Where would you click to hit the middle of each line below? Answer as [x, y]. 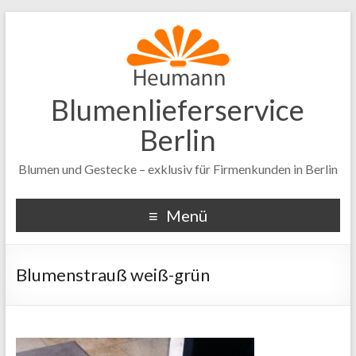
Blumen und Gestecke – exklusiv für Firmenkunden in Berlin [178, 169]
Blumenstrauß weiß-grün [112, 275]
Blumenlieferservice [178, 110]
